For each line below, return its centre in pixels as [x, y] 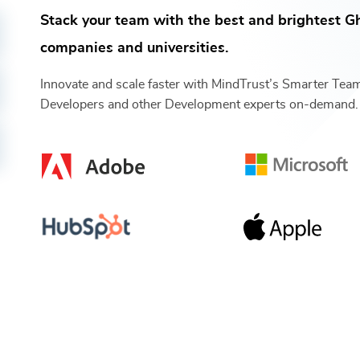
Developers [73, 104]
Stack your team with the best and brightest [191, 20]
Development [203, 104]
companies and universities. [135, 48]
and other [133, 104]
